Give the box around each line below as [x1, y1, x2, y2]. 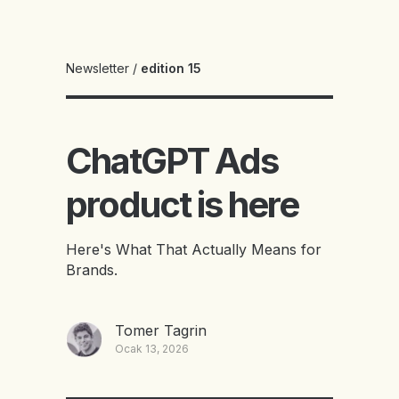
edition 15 [141, 61, 201, 76]
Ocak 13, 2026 [114, 342, 189, 355]
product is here [66, 183, 298, 226]
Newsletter [66, 61, 129, 76]
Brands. [66, 261, 118, 279]
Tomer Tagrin [114, 322, 207, 339]
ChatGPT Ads [66, 139, 278, 183]
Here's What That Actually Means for [66, 240, 322, 258]
